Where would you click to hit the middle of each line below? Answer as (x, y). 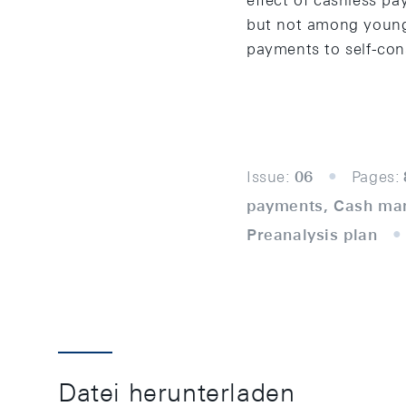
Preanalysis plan (312, 235)
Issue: (269, 177)
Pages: (376, 177)
